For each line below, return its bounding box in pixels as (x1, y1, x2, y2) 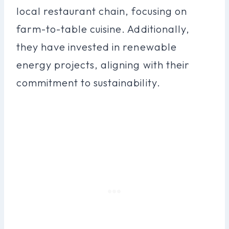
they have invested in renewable (16, 40, 177, 53)
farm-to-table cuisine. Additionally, (16, 22, 190, 35)
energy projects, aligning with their (16, 58, 190, 71)
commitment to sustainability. (16, 76, 161, 89)
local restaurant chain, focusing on (16, 4, 187, 17)
